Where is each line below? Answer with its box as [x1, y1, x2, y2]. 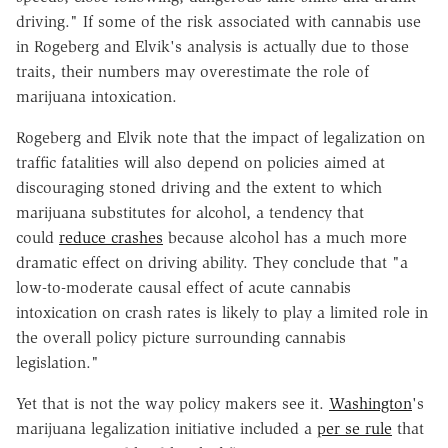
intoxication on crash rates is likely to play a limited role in [16, 302, 428, 322]
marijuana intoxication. [16, 86, 177, 106]
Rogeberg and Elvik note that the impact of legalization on [16, 127, 425, 147]
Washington [329, 393, 412, 413]
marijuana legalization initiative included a [16, 418, 317, 438]
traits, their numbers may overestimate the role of [16, 61, 369, 81]
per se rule [317, 418, 392, 438]
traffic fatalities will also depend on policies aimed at [16, 152, 385, 172]
